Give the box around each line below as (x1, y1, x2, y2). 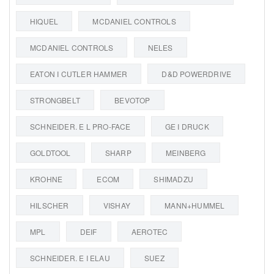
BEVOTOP (114, 94, 150, 105)
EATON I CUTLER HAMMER (30, 68, 128, 79)
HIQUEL (30, 15, 59, 26)
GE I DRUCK (165, 120, 209, 131)
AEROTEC (131, 226, 168, 237)
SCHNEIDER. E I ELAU (30, 252, 110, 263)
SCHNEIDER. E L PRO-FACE (30, 120, 131, 131)
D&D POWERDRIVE (161, 68, 232, 79)
